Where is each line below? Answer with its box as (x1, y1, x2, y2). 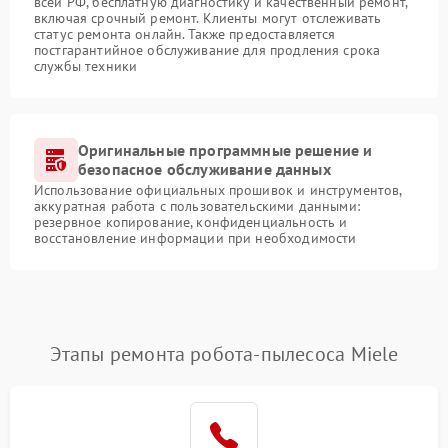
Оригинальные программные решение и (78, 140, 373, 160)
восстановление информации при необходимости (34, 229, 357, 247)
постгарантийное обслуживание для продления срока (34, 41, 381, 59)
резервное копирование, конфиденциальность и (34, 213, 348, 231)
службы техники (34, 57, 138, 75)
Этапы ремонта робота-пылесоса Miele (49, 341, 399, 367)
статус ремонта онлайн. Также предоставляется (34, 25, 336, 43)
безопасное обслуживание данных (78, 159, 331, 179)
